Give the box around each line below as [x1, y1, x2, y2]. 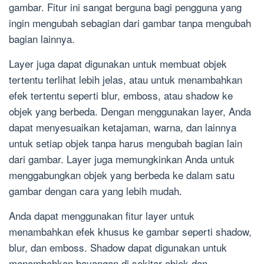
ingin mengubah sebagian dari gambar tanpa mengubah [9, 15, 251, 31]
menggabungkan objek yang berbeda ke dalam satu [9, 167, 235, 183]
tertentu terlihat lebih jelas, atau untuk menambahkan [9, 72, 242, 87]
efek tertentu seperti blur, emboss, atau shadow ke [9, 88, 233, 103]
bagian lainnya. [9, 31, 75, 47]
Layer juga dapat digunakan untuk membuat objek [9, 56, 227, 71]
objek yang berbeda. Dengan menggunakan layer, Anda [9, 104, 251, 119]
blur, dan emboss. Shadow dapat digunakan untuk [9, 240, 227, 255]
